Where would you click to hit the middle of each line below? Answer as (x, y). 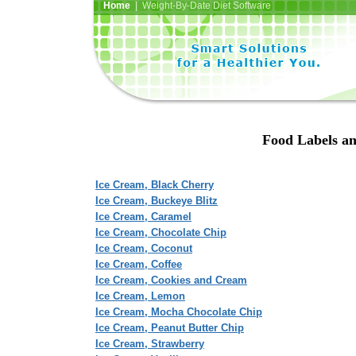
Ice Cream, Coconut (144, 248)
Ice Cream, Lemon (140, 296)
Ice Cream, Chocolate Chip (161, 232)
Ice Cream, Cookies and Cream (171, 280)
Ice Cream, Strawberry (150, 344)
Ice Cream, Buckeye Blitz (157, 201)
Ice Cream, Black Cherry (155, 185)
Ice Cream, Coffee (139, 264)
